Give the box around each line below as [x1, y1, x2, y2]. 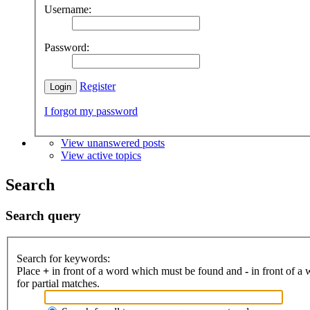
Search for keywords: [17, 253, 110, 265]
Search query [6, 208, 81, 223]
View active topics [61, 149, 141, 161]
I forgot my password [44, 104, 138, 117]
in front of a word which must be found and [49, 265, 245, 277]
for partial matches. [17, 277, 100, 290]
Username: [44, 3, 91, 15]
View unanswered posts [61, 136, 165, 149]
